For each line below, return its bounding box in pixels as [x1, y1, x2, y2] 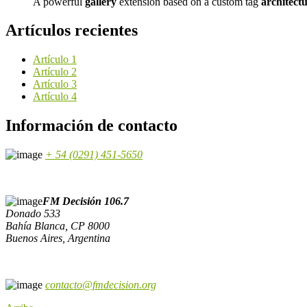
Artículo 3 [33, 78, 77, 90]
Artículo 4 [33, 90, 77, 103]
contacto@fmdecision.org [45, 279, 156, 291]
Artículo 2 [33, 66, 77, 78]
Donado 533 [5, 208, 60, 220]
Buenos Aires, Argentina [5, 232, 110, 245]
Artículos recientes [5, 21, 138, 40]
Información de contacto [5, 116, 177, 135]
